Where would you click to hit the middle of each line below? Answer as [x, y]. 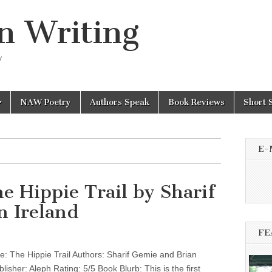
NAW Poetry [46, 102]
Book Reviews [196, 102]
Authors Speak [120, 102]
